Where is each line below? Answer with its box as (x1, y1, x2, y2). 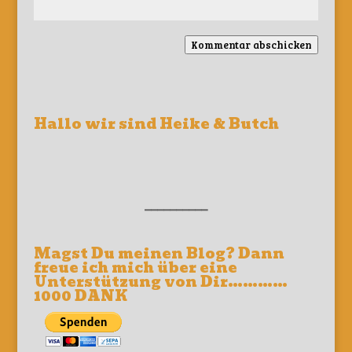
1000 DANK (33, 284, 127, 308)
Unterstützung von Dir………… (33, 270, 288, 294)
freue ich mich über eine (33, 256, 237, 280)
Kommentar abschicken (191, 38, 313, 52)
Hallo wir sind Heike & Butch (33, 112, 279, 135)
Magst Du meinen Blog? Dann (33, 242, 284, 266)
